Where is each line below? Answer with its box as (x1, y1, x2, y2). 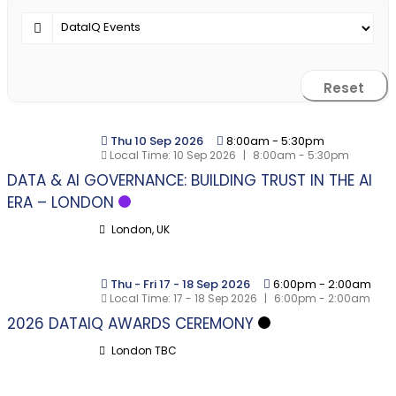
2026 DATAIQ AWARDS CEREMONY (7, 313, 254, 334)
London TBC (109, 343, 177, 358)
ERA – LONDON (7, 192, 114, 213)
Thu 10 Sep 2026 (110, 133, 206, 149)
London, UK (109, 222, 170, 237)
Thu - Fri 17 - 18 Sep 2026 (110, 276, 253, 293)
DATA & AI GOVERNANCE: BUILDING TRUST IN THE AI (7, 170, 372, 191)
